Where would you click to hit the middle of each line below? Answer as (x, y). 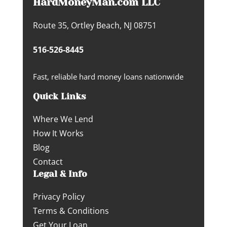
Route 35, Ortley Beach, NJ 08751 (94, 25)
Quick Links (59, 97)
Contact (48, 162)
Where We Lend (63, 119)
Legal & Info (60, 174)
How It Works (58, 134)
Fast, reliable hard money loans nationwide (108, 77)
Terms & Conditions (71, 211)
